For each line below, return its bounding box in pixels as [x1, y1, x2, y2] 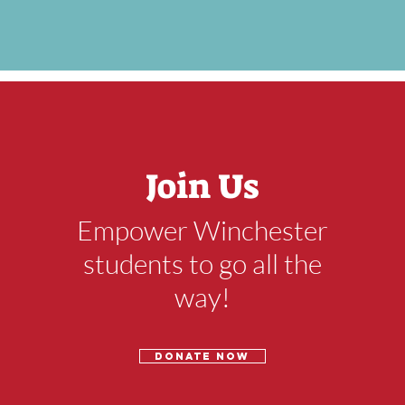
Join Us [146, 164, 260, 209]
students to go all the [83, 247, 323, 280]
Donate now [155, 350, 250, 363]
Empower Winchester [77, 213, 329, 247]
